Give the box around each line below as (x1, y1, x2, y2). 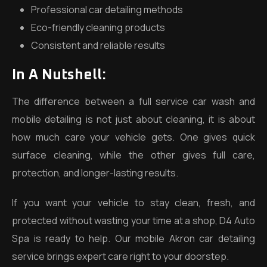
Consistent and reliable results (31, 39, 165, 52)
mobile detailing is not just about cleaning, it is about (12, 113, 255, 126)
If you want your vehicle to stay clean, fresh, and (12, 196, 255, 209)
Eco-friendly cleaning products (31, 21, 165, 34)
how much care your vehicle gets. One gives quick (12, 131, 255, 144)
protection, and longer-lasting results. (12, 166, 178, 179)
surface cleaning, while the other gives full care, (12, 148, 255, 162)
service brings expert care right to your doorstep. (12, 250, 229, 263)
